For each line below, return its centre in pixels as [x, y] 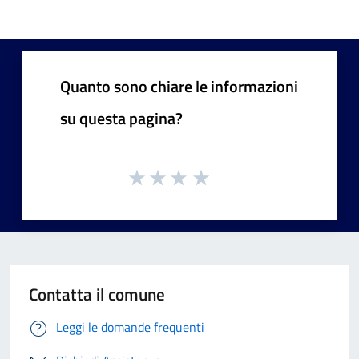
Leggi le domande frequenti [130, 327]
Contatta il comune [97, 294]
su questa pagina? [121, 118]
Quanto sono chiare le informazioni [179, 86]
